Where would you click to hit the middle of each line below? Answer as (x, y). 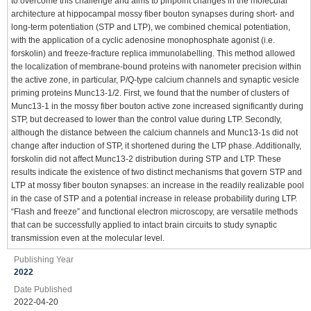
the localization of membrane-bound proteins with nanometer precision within (156, 66)
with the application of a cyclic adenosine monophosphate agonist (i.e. (143, 40)
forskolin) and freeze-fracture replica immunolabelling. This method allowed (153, 53)
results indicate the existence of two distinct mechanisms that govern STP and (157, 172)
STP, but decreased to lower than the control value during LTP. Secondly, (146, 119)
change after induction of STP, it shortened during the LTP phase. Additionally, (156, 145)
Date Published (43, 289)
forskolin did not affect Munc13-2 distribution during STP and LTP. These (146, 159)
